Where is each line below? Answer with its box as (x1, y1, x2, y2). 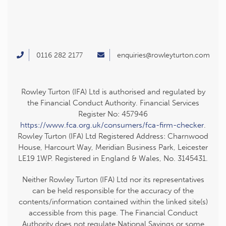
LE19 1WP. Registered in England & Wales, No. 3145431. (18, 154, 208, 163)
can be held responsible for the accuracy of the (32, 186, 194, 196)
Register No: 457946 (78, 109, 148, 119)
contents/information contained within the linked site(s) (18, 197, 208, 207)
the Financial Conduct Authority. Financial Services (27, 98, 199, 108)
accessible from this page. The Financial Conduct (28, 208, 198, 218)
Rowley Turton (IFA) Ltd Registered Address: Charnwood (18, 132, 208, 141)
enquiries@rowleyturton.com (117, 51, 210, 60)
